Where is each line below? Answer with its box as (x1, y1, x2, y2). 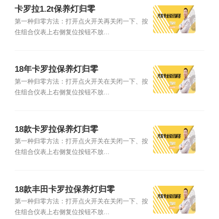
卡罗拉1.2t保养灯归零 (14, 4, 95, 14)
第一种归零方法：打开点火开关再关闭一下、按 (14, 18, 148, 25)
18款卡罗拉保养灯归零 (14, 125, 98, 134)
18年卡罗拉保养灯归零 (14, 65, 98, 74)
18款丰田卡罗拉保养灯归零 (14, 184, 115, 194)
